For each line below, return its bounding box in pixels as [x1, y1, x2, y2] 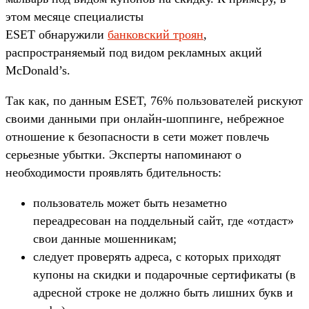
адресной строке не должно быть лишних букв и [33, 285, 293, 299]
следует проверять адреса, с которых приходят [33, 249, 281, 263]
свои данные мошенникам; [33, 231, 177, 246]
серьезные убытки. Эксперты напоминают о [6, 147, 241, 161]
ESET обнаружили [6, 27, 108, 41]
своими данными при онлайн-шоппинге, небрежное [6, 111, 284, 126]
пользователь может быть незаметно [33, 195, 227, 210]
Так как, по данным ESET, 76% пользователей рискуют [6, 93, 303, 108]
